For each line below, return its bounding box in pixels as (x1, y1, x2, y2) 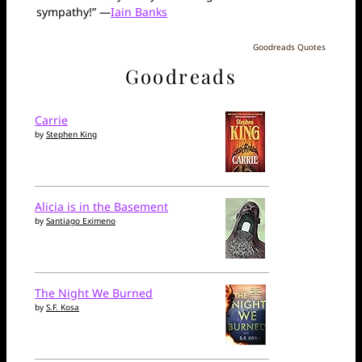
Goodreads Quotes (253, 40, 326, 53)
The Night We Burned (35, 285, 153, 301)
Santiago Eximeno (46, 215, 116, 227)
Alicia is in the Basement (35, 199, 168, 215)
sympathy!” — (36, 3, 111, 19)
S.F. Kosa (46, 301, 79, 314)
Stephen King (46, 128, 97, 141)
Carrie (35, 112, 68, 128)
